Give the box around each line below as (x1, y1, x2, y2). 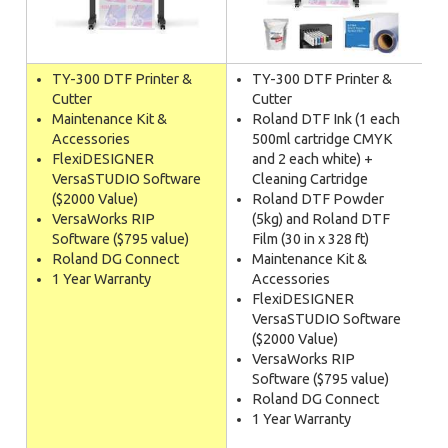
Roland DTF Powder (252, 191, 385, 207)
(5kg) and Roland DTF (252, 211, 391, 227)
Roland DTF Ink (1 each (252, 111, 401, 127)
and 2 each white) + (252, 151, 374, 167)
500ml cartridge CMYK (252, 131, 394, 147)
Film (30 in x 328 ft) (252, 231, 370, 247)
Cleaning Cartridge (252, 171, 369, 187)
